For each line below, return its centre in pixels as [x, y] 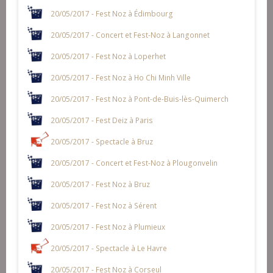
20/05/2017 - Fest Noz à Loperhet [108, 56]
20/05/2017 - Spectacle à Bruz [101, 141]
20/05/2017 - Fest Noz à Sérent [103, 205]
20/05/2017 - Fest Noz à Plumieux [108, 226]
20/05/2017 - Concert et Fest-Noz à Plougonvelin [134, 162]
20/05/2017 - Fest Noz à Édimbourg [112, 13]
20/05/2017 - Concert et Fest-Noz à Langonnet [130, 34]
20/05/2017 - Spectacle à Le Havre [108, 248]
